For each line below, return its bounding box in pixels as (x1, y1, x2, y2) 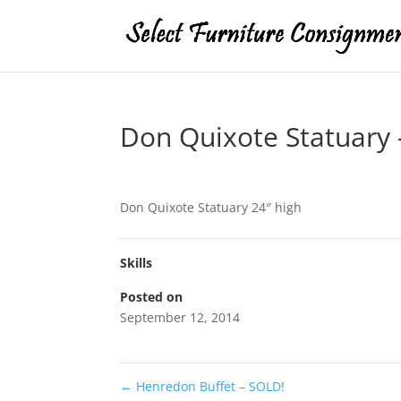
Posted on (120, 288, 183, 305)
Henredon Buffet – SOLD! (132, 378, 286, 395)
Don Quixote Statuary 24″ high (120, 199, 303, 216)
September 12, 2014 (120, 309, 241, 326)
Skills (120, 254, 153, 271)
